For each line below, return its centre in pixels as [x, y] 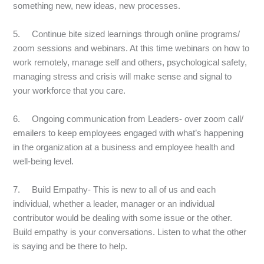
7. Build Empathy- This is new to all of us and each [115, 189]
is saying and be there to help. [70, 246]
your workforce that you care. [70, 90]
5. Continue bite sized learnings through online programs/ [127, 34]
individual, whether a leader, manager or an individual [114, 203]
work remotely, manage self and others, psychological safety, [130, 62]
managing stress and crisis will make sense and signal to [123, 76]
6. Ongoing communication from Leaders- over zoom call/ [128, 118]
